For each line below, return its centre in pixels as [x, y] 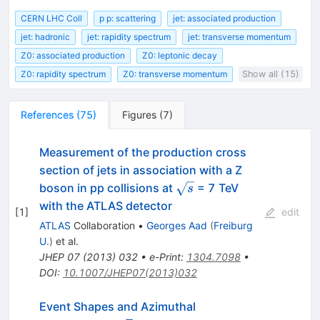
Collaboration [102, 226]
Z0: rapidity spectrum [63, 74]
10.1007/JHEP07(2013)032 [130, 273]
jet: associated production [224, 18]
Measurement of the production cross [142, 152]
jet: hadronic [45, 37]
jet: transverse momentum [239, 37]
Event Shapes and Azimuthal [117, 307]
